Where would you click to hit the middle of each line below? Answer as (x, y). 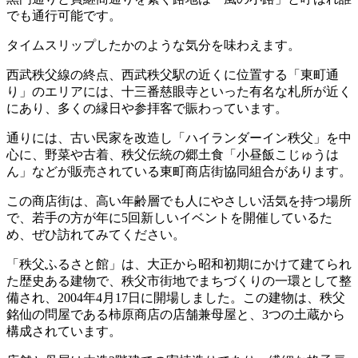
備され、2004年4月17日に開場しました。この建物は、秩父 (176, 298)
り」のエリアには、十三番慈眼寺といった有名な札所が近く (179, 92)
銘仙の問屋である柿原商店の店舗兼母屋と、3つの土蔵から (176, 315)
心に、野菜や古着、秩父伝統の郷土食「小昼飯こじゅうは (173, 155)
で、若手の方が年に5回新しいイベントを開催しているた (169, 218)
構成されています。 (64, 332)
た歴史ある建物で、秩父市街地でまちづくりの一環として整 (179, 281)
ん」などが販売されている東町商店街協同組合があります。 (179, 172)
